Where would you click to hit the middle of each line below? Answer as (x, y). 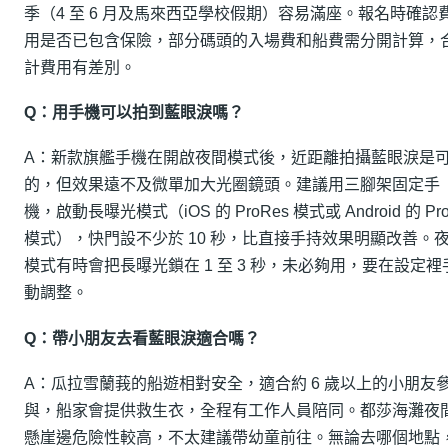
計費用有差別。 (80, 67)
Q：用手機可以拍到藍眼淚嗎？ (134, 112)
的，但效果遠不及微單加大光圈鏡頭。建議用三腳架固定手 (232, 185)
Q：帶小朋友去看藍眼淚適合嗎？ (142, 338)
